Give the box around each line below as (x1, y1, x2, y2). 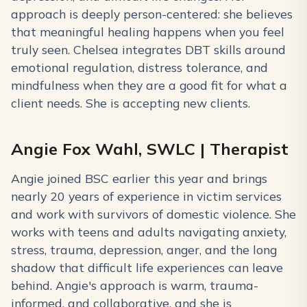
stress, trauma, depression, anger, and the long (11, 242, 277, 258)
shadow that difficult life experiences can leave (11, 260, 283, 275)
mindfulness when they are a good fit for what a (11, 77, 287, 93)
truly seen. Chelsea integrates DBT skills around (11, 42, 286, 58)
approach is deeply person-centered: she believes (11, 6, 293, 22)
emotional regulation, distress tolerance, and (11, 60, 268, 75)
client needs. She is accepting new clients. (11, 95, 250, 111)
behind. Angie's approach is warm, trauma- (11, 278, 258, 293)
